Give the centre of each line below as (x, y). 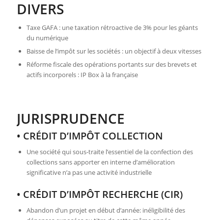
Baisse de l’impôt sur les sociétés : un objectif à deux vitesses (114, 51)
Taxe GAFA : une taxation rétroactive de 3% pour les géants (112, 28)
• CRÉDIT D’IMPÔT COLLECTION (90, 136)
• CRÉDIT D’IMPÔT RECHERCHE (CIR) (99, 194)
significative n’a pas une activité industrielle (90, 173)
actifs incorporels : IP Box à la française (82, 75)
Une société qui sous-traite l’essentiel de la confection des (110, 152)
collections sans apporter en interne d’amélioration (100, 162)
